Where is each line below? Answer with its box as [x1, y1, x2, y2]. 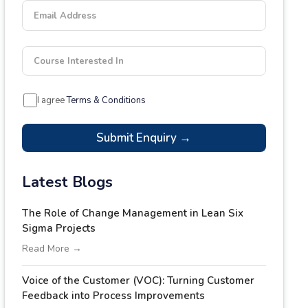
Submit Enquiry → [96, 130, 192, 146]
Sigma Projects [21, 221, 96, 235]
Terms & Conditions [66, 94, 146, 107]
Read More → [21, 242, 82, 255]
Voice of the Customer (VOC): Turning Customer [21, 274, 254, 287]
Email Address [33, 9, 96, 22]
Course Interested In [33, 54, 124, 67]
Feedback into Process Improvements [21, 289, 205, 302]
